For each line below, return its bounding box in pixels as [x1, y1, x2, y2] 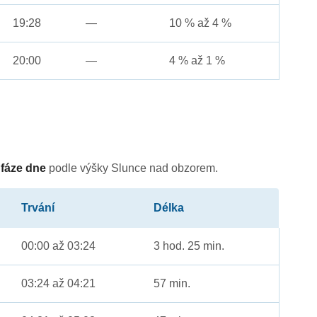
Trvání [21, 202, 55, 214]
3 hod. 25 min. [154, 240, 225, 253]
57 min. [154, 277, 191, 290]
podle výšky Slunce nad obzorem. [46, 162, 219, 175]
